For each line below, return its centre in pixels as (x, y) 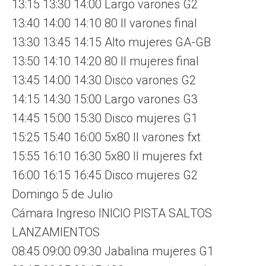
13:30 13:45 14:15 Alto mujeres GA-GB (111, 42)
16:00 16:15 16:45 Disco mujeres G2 (105, 175)
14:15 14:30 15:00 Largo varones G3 (105, 99)
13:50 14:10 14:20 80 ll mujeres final (105, 61)
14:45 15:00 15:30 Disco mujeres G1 (105, 118)
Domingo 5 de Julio (62, 194)
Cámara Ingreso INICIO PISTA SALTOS (112, 213)
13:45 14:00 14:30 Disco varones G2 (104, 80)
